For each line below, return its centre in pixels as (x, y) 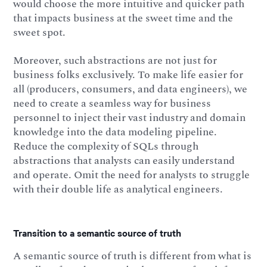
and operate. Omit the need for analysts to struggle (132, 175)
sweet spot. (40, 32)
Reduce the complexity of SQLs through (106, 147)
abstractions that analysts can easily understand (124, 161)
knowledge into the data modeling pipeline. (115, 132)
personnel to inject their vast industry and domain (130, 118)
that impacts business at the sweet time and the (123, 18)
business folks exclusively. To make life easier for (128, 75)
